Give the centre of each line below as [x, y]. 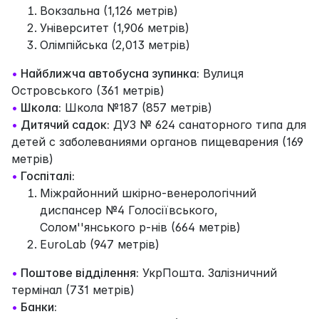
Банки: [39, 307]
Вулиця [221, 73]
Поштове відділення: [80, 272]
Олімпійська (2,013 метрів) [115, 45]
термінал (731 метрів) [73, 289]
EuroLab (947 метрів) [100, 244]
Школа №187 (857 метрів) [137, 107]
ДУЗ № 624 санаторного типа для [208, 124]
